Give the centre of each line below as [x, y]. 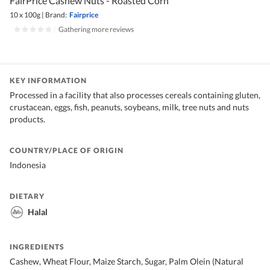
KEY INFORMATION [48, 81]
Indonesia [28, 165]
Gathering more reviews [96, 30]
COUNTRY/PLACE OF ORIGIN [67, 151]
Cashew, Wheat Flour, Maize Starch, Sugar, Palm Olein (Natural [127, 262]
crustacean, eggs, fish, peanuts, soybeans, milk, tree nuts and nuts [129, 107]
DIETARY [27, 196]
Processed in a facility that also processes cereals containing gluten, [135, 95]
